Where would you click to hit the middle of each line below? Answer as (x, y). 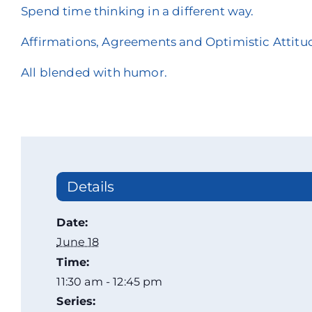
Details (91, 187)
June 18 (78, 242)
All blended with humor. (94, 72)
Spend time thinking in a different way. (138, 11)
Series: (76, 302)
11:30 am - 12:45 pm (110, 282)
